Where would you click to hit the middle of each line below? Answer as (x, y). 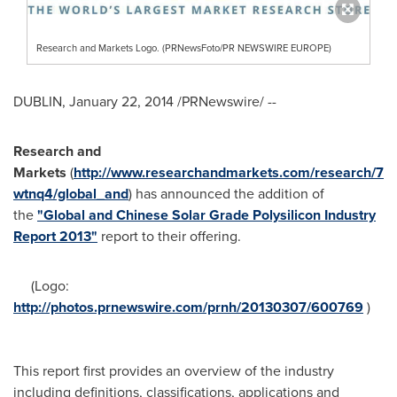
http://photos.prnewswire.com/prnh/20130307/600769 (188, 307)
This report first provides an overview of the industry (174, 371)
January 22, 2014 (121, 102)
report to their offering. (171, 237)
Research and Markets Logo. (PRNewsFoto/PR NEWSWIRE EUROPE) (184, 48)
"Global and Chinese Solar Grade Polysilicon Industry (206, 215)
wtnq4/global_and (71, 194)
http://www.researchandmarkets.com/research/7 (229, 173)
